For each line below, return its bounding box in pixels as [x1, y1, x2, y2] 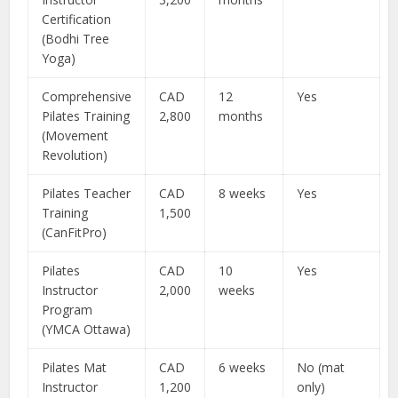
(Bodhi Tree [42, 30, 110, 47]
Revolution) [42, 147, 108, 163]
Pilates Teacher [42, 185, 131, 202]
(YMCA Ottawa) [42, 321, 131, 338]
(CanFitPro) [42, 224, 107, 241]
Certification [42, 11, 112, 28]
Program [42, 301, 93, 318]
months [219, 107, 264, 124]
